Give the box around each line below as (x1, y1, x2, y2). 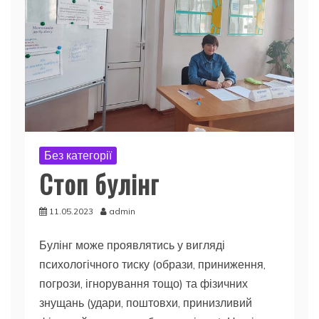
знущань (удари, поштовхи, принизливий (39, 295, 252, 310)
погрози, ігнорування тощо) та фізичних (39, 276, 248, 291)
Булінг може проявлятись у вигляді (39, 237, 225, 252)
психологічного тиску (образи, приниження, (39, 256, 266, 271)
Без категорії (44, 147, 112, 162)
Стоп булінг (39, 164, 159, 202)
